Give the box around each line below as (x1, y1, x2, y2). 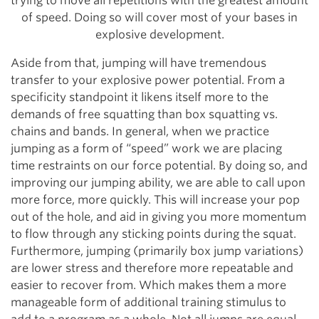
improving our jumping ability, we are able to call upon (11, 176, 305, 189)
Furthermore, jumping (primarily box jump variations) (11, 244, 303, 258)
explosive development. (95, 28, 224, 41)
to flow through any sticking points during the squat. (11, 227, 296, 241)
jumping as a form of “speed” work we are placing (11, 142, 282, 155)
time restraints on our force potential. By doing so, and (11, 159, 308, 172)
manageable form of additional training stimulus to (11, 296, 286, 309)
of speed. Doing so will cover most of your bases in (21, 11, 298, 24)
